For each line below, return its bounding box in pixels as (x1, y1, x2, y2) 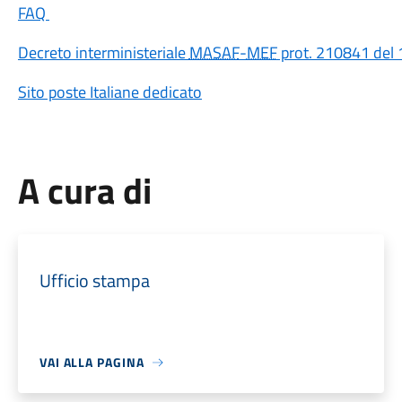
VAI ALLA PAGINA (39, 353, 144, 371)
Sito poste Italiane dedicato (17, 80, 202, 104)
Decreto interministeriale (17, 40, 189, 65)
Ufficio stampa (39, 267, 150, 294)
